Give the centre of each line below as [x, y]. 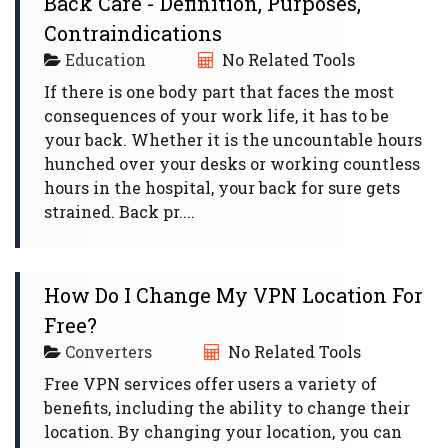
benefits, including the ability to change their [227, 407]
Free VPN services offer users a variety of [210, 383]
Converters [108, 351]
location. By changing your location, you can [223, 431]
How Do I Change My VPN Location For [233, 295]
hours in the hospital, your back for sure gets [222, 187]
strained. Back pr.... [119, 211]
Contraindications [133, 33]
